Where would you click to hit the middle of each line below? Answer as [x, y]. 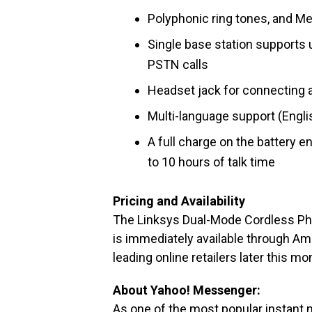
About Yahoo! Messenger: [187, 290]
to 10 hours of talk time [211, 162]
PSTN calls [178, 64]
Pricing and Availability [179, 201]
